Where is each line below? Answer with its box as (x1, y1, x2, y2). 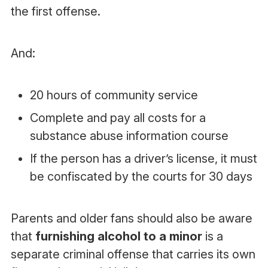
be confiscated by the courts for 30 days (29, 169, 252, 184)
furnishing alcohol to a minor (35, 229, 202, 243)
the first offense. (10, 4, 100, 19)
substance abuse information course (29, 129, 229, 143)
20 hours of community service (29, 88, 198, 102)
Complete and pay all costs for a (29, 111, 206, 125)
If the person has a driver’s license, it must (29, 151, 257, 166)
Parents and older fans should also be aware (10, 211, 252, 226)
